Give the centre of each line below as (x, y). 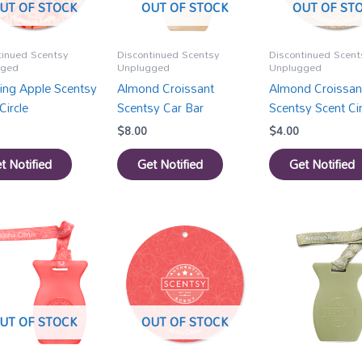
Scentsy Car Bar (161, 108)
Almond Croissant (166, 88)
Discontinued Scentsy (168, 54)
